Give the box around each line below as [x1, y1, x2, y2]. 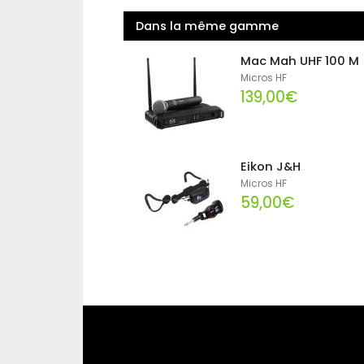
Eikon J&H [240, 158, 301, 175]
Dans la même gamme [136, 18, 279, 35]
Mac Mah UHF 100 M [240, 53, 360, 70]
